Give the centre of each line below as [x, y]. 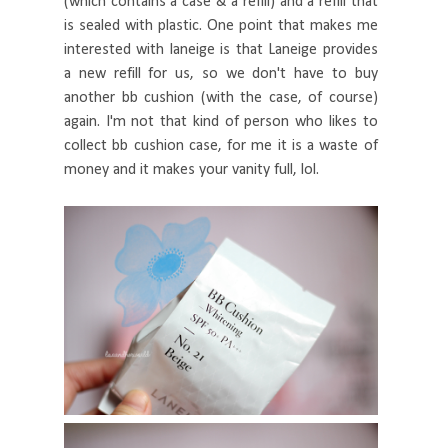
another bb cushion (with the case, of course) [221, 98]
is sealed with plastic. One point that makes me [221, 26]
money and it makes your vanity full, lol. [191, 170]
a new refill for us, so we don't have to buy [221, 74]
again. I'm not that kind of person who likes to [221, 122]
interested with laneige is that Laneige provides [221, 50]
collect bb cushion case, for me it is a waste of [221, 146]
